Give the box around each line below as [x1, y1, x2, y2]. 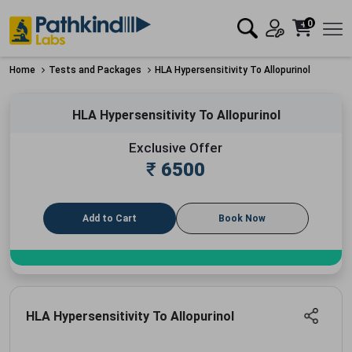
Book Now [218, 212, 266, 224]
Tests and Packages [49, 64, 141, 75]
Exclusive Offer [129, 139, 223, 156]
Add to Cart [82, 212, 137, 224]
